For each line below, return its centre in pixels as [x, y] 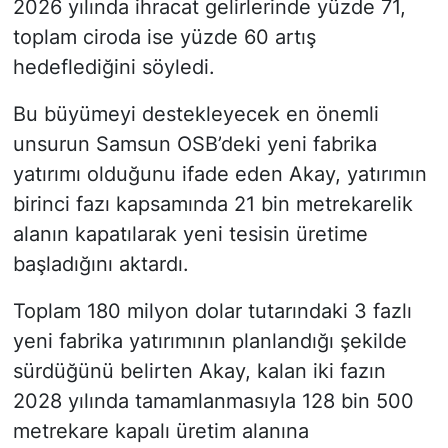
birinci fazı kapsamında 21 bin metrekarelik [212, 204]
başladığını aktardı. [100, 264]
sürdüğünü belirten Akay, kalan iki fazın [199, 371]
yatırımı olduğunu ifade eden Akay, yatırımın [219, 174]
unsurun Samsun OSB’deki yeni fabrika [194, 144]
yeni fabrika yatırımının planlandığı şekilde [209, 341]
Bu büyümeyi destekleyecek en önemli [195, 114]
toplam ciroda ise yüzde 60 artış [164, 37]
